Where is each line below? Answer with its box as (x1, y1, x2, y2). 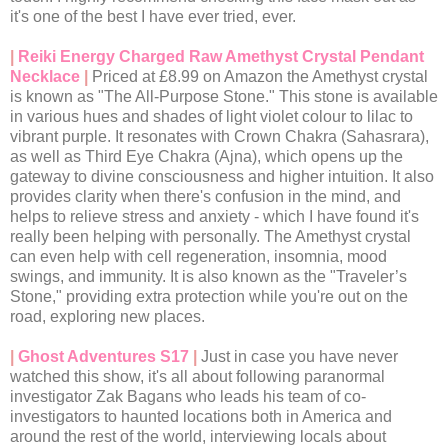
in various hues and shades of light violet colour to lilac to (10, 108, 413, 126)
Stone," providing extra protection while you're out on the (10, 288, 408, 306)
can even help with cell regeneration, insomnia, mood (10, 248, 387, 266)
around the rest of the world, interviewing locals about (10, 428, 386, 446)
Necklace (10, 68, 80, 86)
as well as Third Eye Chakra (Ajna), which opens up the (10, 148, 403, 166)
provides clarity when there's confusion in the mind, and (10, 188, 401, 206)
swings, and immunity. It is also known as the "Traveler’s (10, 268, 407, 286)
